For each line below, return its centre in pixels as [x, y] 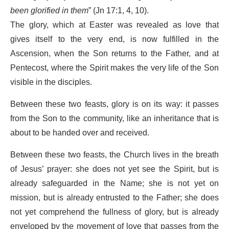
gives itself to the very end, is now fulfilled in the [114, 39]
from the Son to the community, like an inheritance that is [114, 118]
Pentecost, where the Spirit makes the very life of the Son [114, 68]
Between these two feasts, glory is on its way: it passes [114, 104]
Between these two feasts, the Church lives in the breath [114, 155]
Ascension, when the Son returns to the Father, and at [114, 53]
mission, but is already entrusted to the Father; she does [114, 198]
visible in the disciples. [51, 82]
